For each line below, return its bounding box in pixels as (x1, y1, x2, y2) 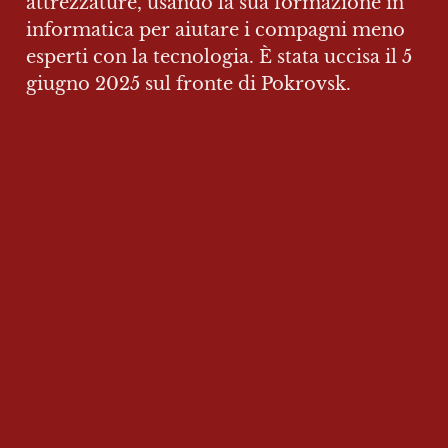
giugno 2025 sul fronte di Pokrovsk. (26, 72, 351, 95)
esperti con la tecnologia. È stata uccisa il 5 (26, 45, 412, 68)
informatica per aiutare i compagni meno (26, 18, 405, 41)
